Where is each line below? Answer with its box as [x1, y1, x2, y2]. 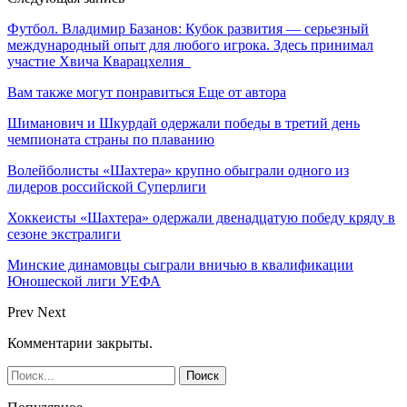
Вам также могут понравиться [7, 84, 194, 100]
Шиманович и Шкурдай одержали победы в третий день [7, 114, 360, 131]
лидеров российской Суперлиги [7, 178, 206, 194]
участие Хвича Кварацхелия [7, 53, 191, 69]
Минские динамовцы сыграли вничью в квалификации [7, 256, 353, 273]
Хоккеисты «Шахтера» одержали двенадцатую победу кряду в [7, 209, 395, 225]
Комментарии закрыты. [7, 334, 153, 351]
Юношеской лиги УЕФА [7, 273, 161, 289]
